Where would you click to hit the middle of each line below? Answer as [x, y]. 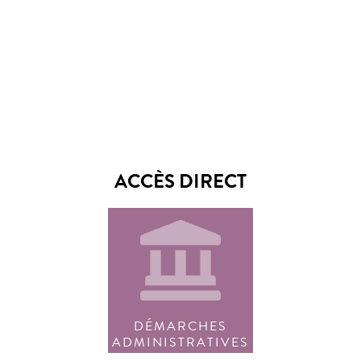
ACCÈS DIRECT [180, 181]
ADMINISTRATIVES [180, 342]
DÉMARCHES [180, 326]
